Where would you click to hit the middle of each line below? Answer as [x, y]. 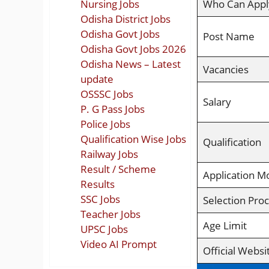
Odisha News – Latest [131, 64]
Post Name [228, 36]
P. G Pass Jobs [113, 109]
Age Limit [225, 225]
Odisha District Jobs [125, 19]
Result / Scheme [118, 169]
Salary [217, 101]
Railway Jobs [109, 154]
